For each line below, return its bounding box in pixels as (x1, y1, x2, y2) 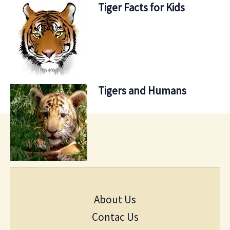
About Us (94, 193, 136, 206)
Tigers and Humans (98, 84, 186, 98)
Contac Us (91, 210, 139, 224)
